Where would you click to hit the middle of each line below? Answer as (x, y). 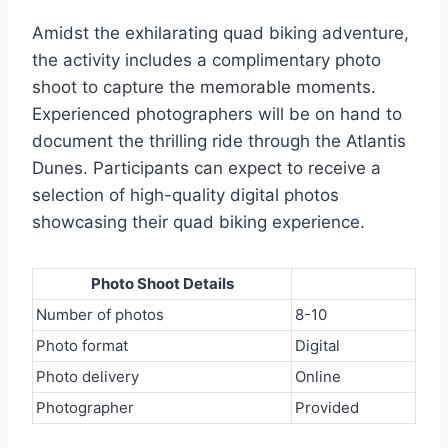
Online (318, 377)
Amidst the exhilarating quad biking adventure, (220, 33)
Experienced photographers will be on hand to (217, 114)
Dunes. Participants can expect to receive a (206, 168)
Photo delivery (87, 377)
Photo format (82, 346)
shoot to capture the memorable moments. (204, 87)
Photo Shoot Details (162, 284)
